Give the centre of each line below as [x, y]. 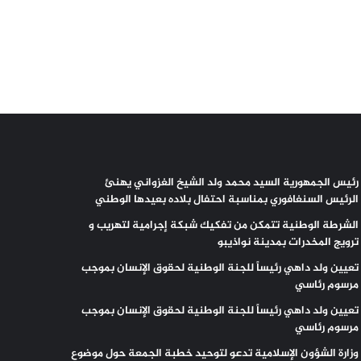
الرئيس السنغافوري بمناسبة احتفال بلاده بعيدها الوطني [226, 200]
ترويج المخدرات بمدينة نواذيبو [288, 243]
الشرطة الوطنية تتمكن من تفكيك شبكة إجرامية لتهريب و [224, 226]
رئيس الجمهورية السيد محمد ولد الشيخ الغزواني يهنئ [232, 183]
